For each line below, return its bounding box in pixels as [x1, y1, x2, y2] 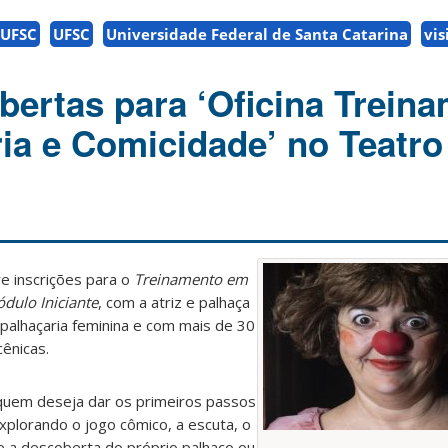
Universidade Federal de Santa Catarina [106, 24, 408, 45]
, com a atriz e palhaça [98, 292, 250, 313]
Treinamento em [134, 269, 248, 290]
